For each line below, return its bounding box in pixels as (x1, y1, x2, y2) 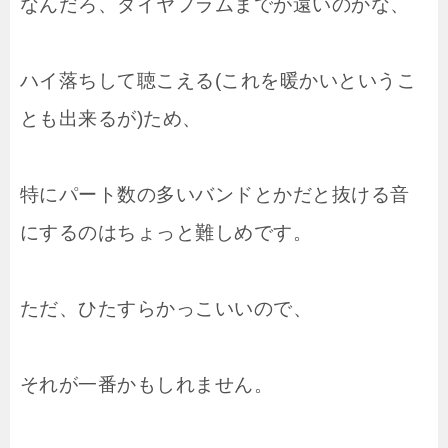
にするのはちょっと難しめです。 (20, 221, 313, 243)
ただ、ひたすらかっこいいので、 (20, 297, 313, 319)
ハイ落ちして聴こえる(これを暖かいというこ (20, 69, 416, 91)
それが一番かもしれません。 (20, 373, 274, 395)
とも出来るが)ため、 (20, 107, 202, 129)
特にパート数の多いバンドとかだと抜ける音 (20, 183, 410, 205)
